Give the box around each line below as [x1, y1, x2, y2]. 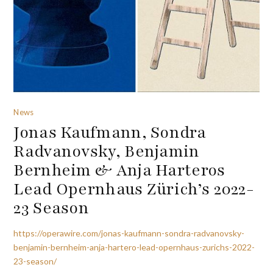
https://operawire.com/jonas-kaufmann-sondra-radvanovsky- [13, 227, 245, 238]
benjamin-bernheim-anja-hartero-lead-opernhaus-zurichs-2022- [13, 241, 255, 252]
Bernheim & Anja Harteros [13, 158, 225, 181]
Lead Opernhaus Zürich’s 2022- [13, 177, 255, 200]
